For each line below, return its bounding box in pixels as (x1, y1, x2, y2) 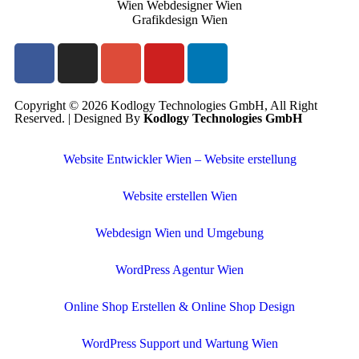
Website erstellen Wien (122, 189, 237, 204)
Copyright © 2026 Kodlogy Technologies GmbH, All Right (14, 99, 317, 113)
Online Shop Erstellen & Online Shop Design (64, 300, 295, 314)
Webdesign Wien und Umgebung (95, 226, 264, 240)
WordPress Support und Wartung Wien (81, 337, 278, 351)
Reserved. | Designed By (14, 111, 143, 126)
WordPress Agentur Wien (115, 263, 244, 277)
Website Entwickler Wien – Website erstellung (63, 152, 296, 167)
